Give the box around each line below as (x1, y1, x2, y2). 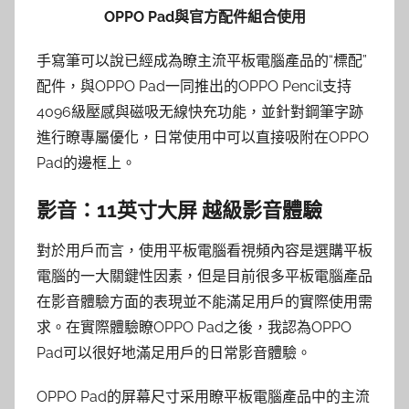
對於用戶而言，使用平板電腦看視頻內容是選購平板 (37, 242, 372, 259)
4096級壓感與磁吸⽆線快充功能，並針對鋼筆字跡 (37, 102, 363, 121)
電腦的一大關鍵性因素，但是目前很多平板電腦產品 (37, 267, 372, 285)
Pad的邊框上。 (37, 153, 136, 172)
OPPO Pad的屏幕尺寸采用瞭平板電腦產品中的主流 (37, 388, 370, 405)
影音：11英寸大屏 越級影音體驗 (37, 197, 322, 222)
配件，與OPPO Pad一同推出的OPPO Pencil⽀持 (37, 77, 351, 95)
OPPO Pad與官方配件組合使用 (103, 7, 306, 26)
